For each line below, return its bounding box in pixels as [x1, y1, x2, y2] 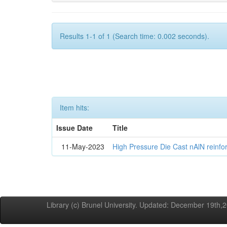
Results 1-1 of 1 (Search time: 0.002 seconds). [60, 31, 209, 41]
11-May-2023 [61, 141, 105, 152]
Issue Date [56, 123, 93, 133]
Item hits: [60, 102, 89, 112]
